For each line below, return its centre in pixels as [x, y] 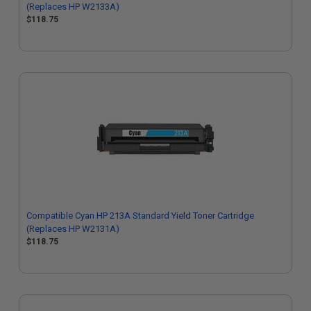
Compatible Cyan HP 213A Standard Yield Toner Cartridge [140, 216]
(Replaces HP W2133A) [73, 7]
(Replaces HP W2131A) [73, 229]
